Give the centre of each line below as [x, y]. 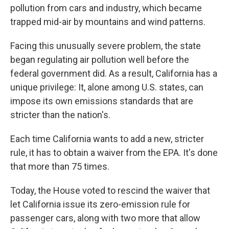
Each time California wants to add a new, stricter [107, 139]
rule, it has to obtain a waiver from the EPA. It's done [114, 153]
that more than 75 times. [60, 166]
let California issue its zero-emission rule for [100, 204]
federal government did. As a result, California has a [114, 73]
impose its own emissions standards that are [102, 101]
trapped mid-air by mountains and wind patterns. [108, 22]
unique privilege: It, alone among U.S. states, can [107, 87]
